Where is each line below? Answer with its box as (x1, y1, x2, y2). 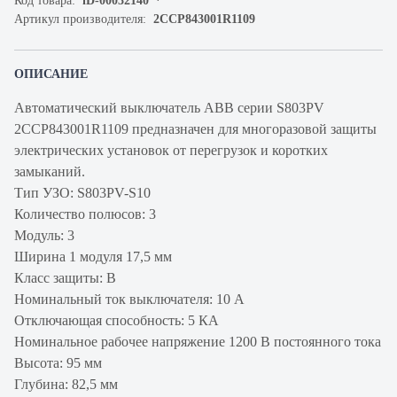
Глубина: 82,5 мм (14, 377, 118, 392)
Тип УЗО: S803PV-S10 (14, 185, 151, 200)
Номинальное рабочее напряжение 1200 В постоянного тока (14, 334, 381, 349)
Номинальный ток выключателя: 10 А (14, 292, 245, 307)
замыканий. (14, 164, 85, 179)
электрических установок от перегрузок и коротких (14, 143, 328, 158)
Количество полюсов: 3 (14, 206, 156, 222)
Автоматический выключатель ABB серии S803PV (14, 100, 324, 115)
